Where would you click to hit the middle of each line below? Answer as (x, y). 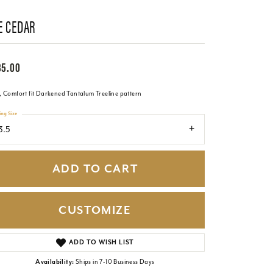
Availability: (55, 262)
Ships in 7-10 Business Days (115, 262)
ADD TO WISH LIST (102, 243)
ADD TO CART (95, 169)
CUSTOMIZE (95, 210)
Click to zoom (162, 239)
